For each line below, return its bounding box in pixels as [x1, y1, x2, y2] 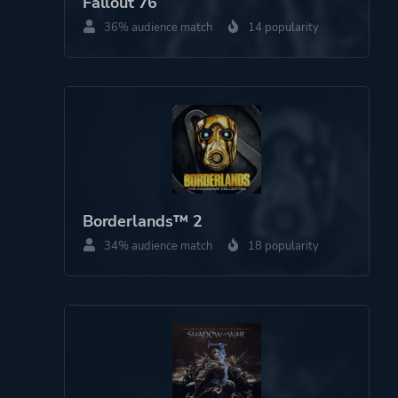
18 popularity [245, 237, 319, 254]
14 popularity [245, 19, 319, 36]
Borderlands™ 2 [83, 210, 203, 232]
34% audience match [101, 237, 212, 254]
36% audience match [101, 19, 212, 36]
